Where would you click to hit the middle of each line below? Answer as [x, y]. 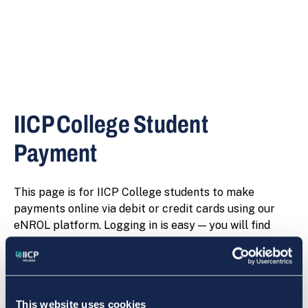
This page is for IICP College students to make [134, 192]
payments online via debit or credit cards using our [144, 209]
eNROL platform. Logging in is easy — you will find [142, 225]
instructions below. [62, 242]
